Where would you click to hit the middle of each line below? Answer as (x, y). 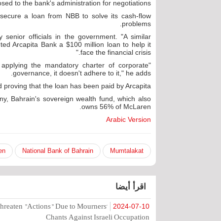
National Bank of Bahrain (58, 151)
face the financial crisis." (116, 52)
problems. (136, 24)
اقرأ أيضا (131, 187)
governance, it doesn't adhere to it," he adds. (82, 73)
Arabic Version (129, 119)
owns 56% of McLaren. (116, 107)
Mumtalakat (127, 151)
